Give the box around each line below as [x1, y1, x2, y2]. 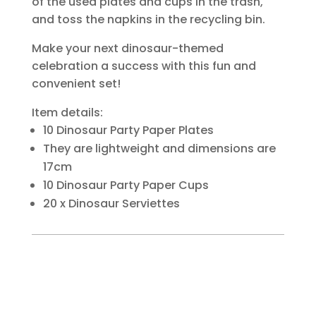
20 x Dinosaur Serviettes [42, 195, 180, 212]
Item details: [31, 104, 103, 121]
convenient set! [31, 75, 121, 92]
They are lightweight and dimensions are [42, 140, 276, 157]
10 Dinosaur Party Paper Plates [42, 121, 214, 138]
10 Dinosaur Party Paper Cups [42, 176, 209, 193]
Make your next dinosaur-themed [31, 39, 224, 56]
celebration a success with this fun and [31, 57, 256, 74]
